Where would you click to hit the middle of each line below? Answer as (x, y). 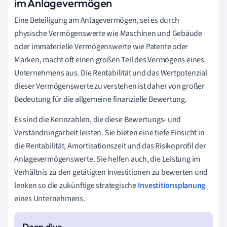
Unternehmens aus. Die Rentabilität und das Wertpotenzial (111, 73)
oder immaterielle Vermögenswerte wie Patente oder (101, 46)
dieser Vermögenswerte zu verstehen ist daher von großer (109, 86)
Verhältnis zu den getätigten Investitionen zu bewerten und (111, 172)
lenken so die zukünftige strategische (76, 185)
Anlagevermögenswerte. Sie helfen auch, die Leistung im (107, 159)
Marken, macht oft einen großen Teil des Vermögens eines (109, 60)
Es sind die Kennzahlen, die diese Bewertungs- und (98, 119)
